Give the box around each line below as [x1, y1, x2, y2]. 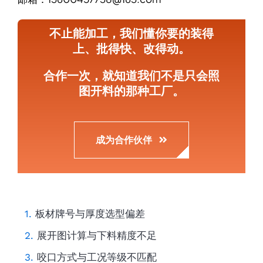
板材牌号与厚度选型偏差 [35, 208, 145, 220]
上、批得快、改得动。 [73, 41, 190, 56]
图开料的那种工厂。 [79, 83, 184, 98]
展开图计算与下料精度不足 [36, 230, 157, 242]
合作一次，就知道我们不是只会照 [43, 68, 220, 83]
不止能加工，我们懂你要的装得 [49, 25, 214, 41]
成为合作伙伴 [96, 133, 153, 146]
